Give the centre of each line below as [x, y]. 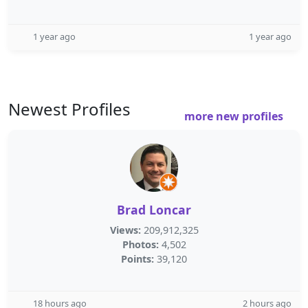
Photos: [140, 244]
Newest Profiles [69, 109]
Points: [137, 259]
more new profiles [235, 116]
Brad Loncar [154, 210]
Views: [125, 230]
